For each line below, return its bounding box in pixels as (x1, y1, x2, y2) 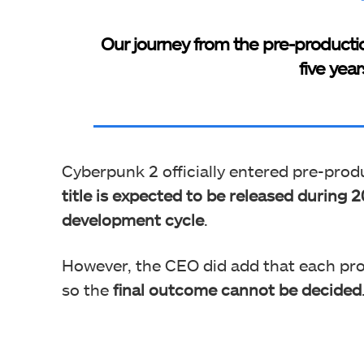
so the (62, 279, 113, 300)
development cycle (62, 210, 204, 230)
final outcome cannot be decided (113, 279, 362, 300)
